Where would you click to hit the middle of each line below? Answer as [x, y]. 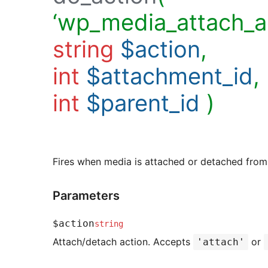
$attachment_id [170, 76]
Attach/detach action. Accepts [123, 241]
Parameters [86, 195]
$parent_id [143, 103]
